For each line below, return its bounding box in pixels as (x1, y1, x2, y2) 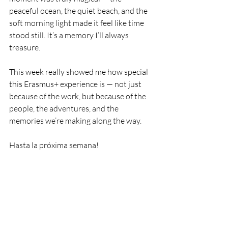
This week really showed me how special (9, 67, 150, 77)
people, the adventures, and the (9, 103, 120, 113)
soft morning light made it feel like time (9, 18, 146, 28)
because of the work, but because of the (9, 91, 148, 101)
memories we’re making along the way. (9, 116, 141, 126)
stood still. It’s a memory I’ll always (9, 30, 130, 40)
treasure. (9, 42, 40, 52)
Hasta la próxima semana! (9, 140, 99, 150)
